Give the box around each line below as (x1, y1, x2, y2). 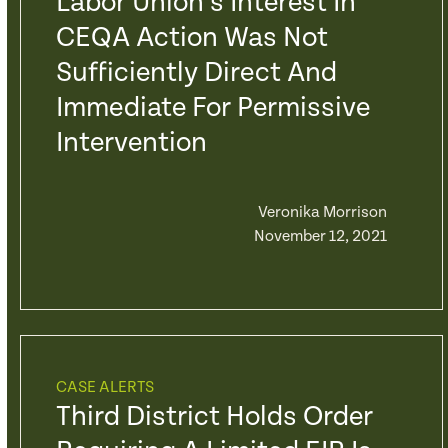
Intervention (55, 127, 207, 159)
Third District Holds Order (55, 401, 373, 433)
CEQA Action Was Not (55, 22, 328, 54)
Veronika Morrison (257, 203, 387, 222)
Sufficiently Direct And (55, 57, 337, 89)
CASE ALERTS (55, 378, 154, 397)
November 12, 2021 (253, 227, 387, 246)
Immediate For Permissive (55, 92, 370, 124)
